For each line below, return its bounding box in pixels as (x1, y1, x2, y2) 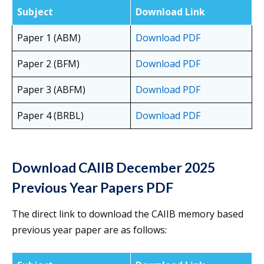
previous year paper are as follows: (12, 223, 167, 237)
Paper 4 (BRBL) (17, 109, 84, 123)
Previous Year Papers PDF (12, 179, 173, 196)
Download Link (136, 5, 205, 19)
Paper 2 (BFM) (17, 57, 80, 71)
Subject (17, 5, 53, 19)
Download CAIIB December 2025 (12, 159, 215, 176)
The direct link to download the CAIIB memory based (12, 207, 243, 221)
